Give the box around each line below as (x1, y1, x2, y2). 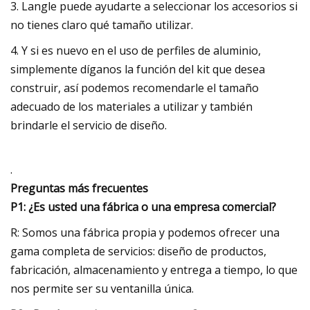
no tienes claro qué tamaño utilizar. (10, 17, 193, 33)
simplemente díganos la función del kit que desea (10, 61, 265, 77)
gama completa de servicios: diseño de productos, (10, 243, 266, 259)
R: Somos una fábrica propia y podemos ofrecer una (10, 224, 280, 240)
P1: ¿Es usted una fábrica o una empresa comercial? (10, 199, 276, 215)
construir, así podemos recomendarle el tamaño (10, 80, 259, 95)
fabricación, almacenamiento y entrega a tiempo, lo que (10, 262, 298, 277)
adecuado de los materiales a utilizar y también (10, 98, 253, 114)
